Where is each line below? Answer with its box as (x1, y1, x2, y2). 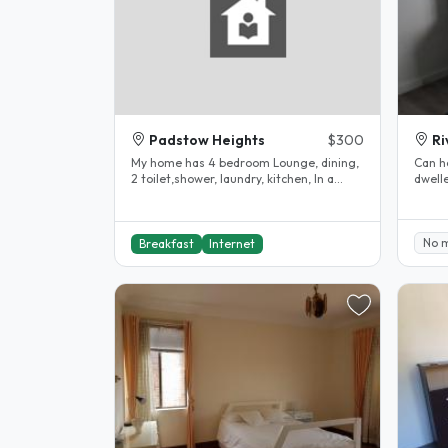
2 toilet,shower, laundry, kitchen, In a (131, 170, 334, 186)
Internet (209, 235, 256, 251)
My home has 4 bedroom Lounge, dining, (131, 154, 359, 170)
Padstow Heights (149, 130, 265, 149)
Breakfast (138, 235, 194, 251)
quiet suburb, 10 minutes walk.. (131, 186, 304, 202)
